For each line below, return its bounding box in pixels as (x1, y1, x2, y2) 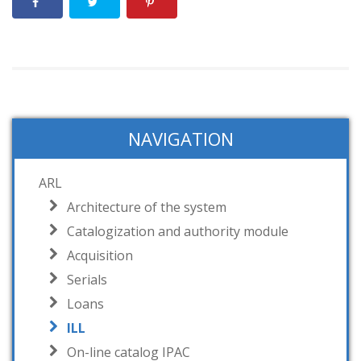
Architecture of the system (67, 198, 226, 217)
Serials (67, 271, 107, 289)
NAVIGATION (127, 127, 234, 151)
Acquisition (67, 247, 133, 265)
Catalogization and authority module (67, 222, 288, 241)
